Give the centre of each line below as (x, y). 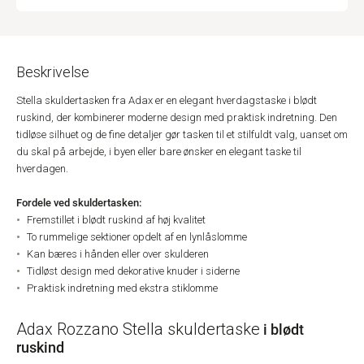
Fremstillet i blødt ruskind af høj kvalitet (116, 220)
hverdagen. (42, 169)
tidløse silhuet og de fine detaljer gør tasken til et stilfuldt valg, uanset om (182, 134)
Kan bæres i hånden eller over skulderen (118, 254)
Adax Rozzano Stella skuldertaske (138, 329)
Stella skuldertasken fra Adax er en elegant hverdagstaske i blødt (167, 100)
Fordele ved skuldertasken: (79, 202)
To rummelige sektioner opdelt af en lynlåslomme (137, 237)
